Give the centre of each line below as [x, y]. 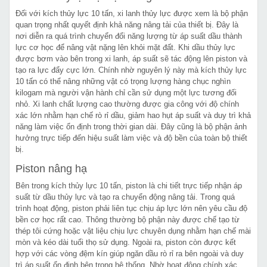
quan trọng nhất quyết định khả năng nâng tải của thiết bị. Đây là [127, 24]
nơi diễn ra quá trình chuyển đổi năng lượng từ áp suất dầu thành [129, 36]
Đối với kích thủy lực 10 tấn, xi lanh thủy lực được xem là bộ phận [132, 13]
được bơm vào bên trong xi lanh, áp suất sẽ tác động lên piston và [131, 58]
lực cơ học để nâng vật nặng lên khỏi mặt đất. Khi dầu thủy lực [125, 47]
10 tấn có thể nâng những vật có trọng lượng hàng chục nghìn [123, 81]
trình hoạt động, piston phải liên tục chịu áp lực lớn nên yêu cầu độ [131, 208]
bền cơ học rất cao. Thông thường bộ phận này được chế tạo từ [128, 219]
